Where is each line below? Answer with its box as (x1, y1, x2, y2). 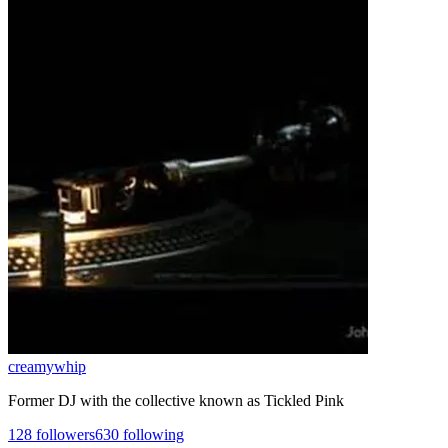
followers (32, 425, 95, 443)
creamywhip (8, 357, 86, 375)
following (119, 425, 184, 443)
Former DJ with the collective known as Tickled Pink (8, 391, 344, 409)
